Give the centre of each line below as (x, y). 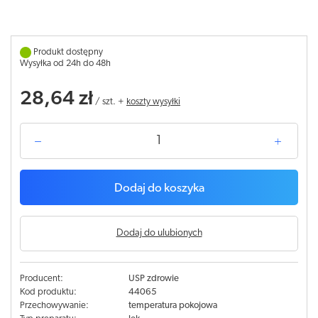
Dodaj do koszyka (159, 188)
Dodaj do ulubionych (159, 233)
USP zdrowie (153, 279)
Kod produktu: (48, 292)
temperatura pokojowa (172, 306)
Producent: (42, 279)
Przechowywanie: (54, 306)
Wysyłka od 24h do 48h (65, 64)
